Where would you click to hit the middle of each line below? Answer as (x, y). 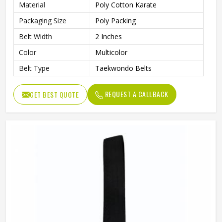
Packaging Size (43, 21)
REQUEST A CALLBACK (136, 94)
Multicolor (111, 52)
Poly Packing (115, 21)
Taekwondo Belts (123, 68)
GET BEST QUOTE (54, 94)
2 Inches (109, 36)
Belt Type (34, 68)
